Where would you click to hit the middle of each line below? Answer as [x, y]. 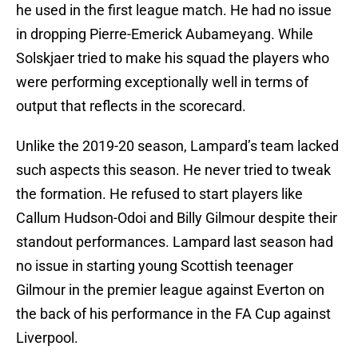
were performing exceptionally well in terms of [162, 82]
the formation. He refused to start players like [159, 194]
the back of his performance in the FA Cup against [173, 314]
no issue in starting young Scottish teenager [155, 266]
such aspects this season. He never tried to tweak [173, 170]
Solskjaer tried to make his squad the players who [173, 58]
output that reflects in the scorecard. [131, 106]
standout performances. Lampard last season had [175, 242]
